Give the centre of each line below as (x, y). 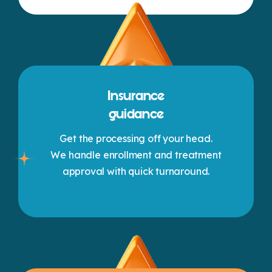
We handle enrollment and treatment (136, 155)
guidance (136, 114)
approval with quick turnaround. (136, 171)
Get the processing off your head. (136, 138)
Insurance (136, 96)
